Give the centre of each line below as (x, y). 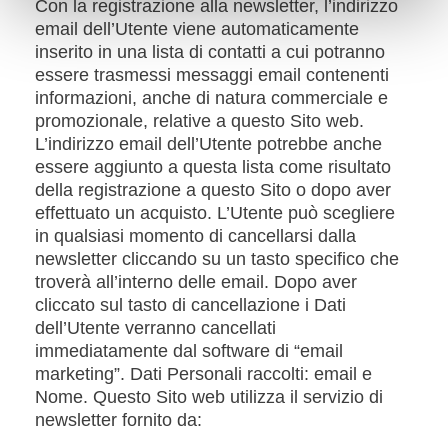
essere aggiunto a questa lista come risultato (213, 167)
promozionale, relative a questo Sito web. (199, 121)
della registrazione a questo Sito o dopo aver (213, 190)
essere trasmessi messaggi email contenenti (212, 75)
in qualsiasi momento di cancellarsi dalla (195, 236)
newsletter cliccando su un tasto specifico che (217, 259)
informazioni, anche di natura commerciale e (211, 98)
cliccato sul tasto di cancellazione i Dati (190, 305)
